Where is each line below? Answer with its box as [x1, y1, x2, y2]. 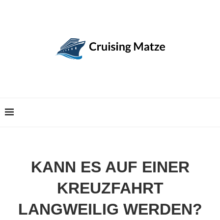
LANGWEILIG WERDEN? [18, 200, 202, 218]
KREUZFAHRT [56, 179, 164, 197]
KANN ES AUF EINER [30, 158, 190, 176]
